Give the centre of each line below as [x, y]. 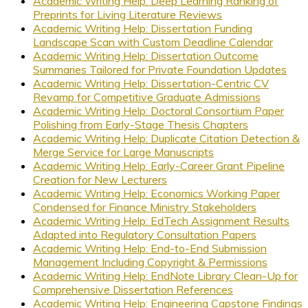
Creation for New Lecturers [100, 179]
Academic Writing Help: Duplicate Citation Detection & [166, 138]
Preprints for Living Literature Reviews [128, 14]
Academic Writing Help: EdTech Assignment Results [161, 220]
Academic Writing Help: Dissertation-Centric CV [151, 83]
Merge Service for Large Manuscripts [123, 152]
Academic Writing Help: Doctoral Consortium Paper [158, 110]
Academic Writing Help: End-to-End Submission [150, 248]
